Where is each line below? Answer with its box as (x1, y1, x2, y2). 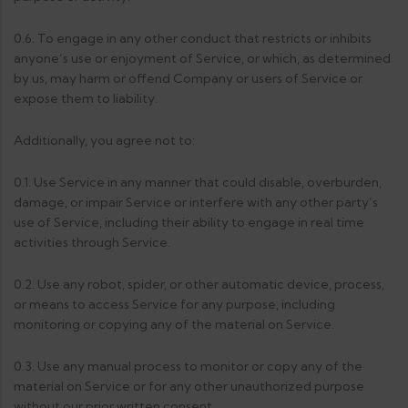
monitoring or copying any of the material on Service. (14, 316, 334, 332)
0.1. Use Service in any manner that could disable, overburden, (14, 174, 382, 190)
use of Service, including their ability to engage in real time (14, 214, 364, 230)
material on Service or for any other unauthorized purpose (14, 378, 364, 394)
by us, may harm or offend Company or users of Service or (14, 70, 362, 87)
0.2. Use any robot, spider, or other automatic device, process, (14, 276, 384, 292)
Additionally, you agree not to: (14, 132, 195, 148)
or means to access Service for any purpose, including (14, 296, 335, 312)
